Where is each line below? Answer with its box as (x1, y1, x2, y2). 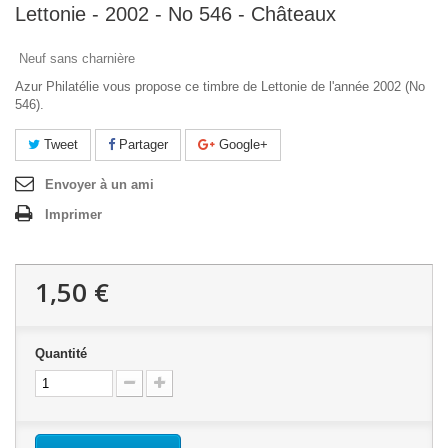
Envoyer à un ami (45, 177, 154, 192)
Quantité (35, 346, 87, 361)
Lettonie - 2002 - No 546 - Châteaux (15, 3, 336, 25)
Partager (115, 137, 168, 152)
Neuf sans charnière (19, 51, 135, 66)
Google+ (215, 137, 268, 152)
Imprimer (45, 207, 102, 222)
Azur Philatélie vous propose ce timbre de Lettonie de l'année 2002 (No (15, 79, 425, 94)
